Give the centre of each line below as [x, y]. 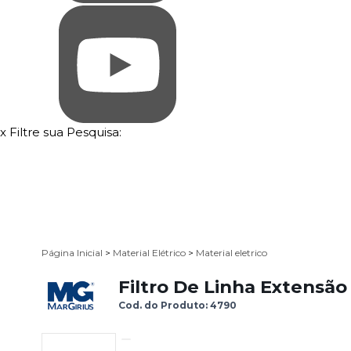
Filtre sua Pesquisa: [65, 132]
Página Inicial [73, 253]
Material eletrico [232, 253]
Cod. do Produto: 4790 [177, 306]
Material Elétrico [150, 253]
